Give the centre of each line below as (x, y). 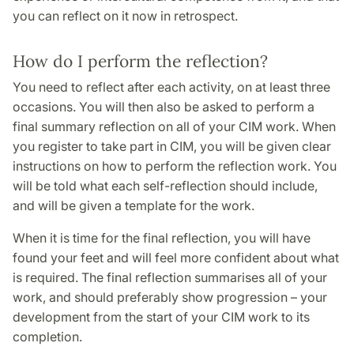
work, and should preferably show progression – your (170, 297)
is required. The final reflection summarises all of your (170, 277)
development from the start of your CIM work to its (161, 316)
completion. (47, 336)
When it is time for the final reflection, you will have (162, 237)
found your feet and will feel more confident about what (176, 257)
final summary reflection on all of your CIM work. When (174, 126)
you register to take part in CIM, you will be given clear (172, 146)
